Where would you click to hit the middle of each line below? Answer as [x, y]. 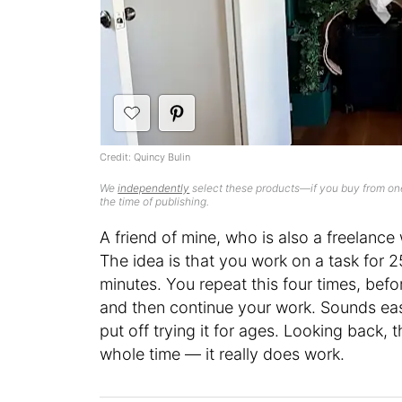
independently [154, 188]
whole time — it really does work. [223, 354]
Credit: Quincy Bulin [145, 157]
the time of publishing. [155, 202]
